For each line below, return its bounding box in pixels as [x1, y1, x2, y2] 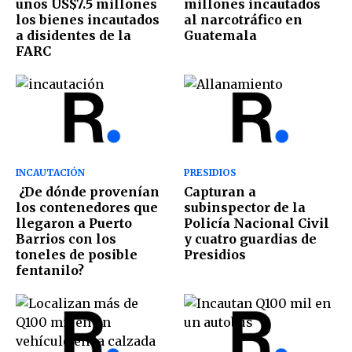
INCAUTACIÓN [16, 166, 85, 178]
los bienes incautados [16, 12, 159, 28]
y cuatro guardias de [184, 230, 317, 247]
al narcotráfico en [184, 12, 302, 28]
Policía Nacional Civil [184, 214, 329, 231]
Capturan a [184, 183, 256, 200]
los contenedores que [16, 199, 158, 215]
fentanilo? [16, 262, 84, 278]
